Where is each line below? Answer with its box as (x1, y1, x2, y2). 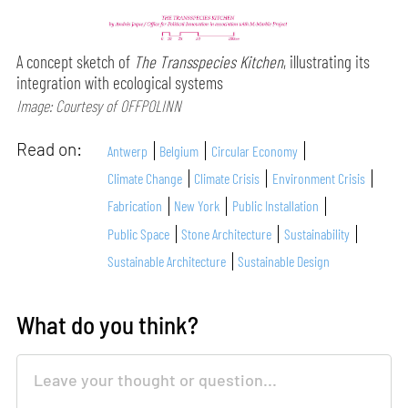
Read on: (16, 138, 87, 159)
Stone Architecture (181, 224, 272, 242)
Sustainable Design (238, 252, 331, 270)
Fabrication (107, 197, 163, 215)
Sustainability (283, 224, 350, 242)
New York (174, 197, 220, 215)
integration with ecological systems (16, 72, 224, 94)
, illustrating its (283, 51, 371, 73)
